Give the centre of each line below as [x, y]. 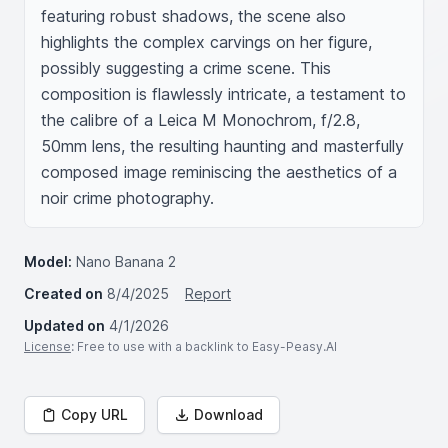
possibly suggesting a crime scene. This [186, 68]
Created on [63, 293]
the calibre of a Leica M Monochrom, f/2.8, [200, 120]
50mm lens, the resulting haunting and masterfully [222, 146]
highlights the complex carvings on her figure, [206, 42]
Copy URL [94, 414]
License [47, 346]
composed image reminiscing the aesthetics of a [219, 172]
